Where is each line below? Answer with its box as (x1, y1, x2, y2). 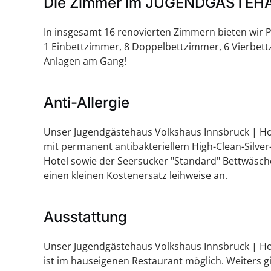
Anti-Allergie (44, 94, 129, 112)
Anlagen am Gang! (44, 54, 126, 68)
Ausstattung (44, 208, 127, 226)
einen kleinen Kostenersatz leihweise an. (44, 169, 227, 183)
